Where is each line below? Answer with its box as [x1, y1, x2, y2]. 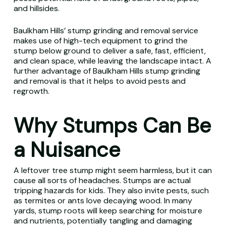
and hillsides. [13, 3, 60, 14]
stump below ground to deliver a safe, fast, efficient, [13, 45, 206, 56]
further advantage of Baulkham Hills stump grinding [13, 66, 200, 76]
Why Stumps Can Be [13, 112, 211, 139]
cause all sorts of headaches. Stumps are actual [13, 175, 191, 186]
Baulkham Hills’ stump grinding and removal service [13, 25, 198, 36]
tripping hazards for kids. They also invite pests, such [13, 185, 209, 196]
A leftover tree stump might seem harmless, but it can [13, 165, 212, 176]
